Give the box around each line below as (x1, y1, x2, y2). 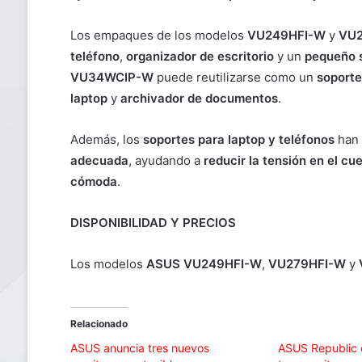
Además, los (69, 132, 143, 148)
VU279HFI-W (267, 256, 346, 272)
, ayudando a (128, 153, 204, 169)
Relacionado (69, 318, 128, 330)
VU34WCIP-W (69, 69, 154, 86)
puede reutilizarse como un (153, 69, 317, 86)
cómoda (69, 174, 117, 190)
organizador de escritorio (125, 48, 274, 65)
